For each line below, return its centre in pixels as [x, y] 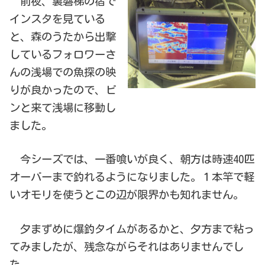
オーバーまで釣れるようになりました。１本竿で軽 [132, 177]
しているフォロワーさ [63, 54]
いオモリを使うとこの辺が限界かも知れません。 [127, 195]
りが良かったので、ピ [63, 90]
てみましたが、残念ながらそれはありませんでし [127, 247]
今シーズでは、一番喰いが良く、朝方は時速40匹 [132, 159]
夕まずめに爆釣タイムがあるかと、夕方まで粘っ [132, 229]
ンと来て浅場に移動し [63, 107]
